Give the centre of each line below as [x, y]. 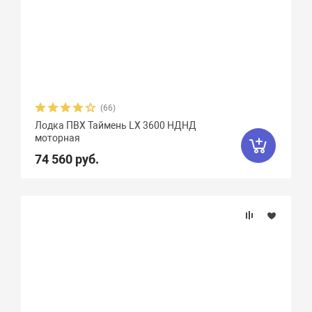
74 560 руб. [67, 159]
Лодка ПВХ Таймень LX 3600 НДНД [116, 125]
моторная [58, 138]
